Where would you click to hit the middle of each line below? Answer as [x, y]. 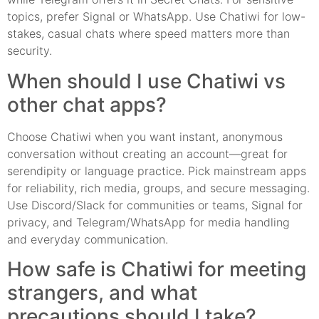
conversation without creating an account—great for [147, 153]
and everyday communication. [88, 239]
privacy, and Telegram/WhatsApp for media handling [148, 222]
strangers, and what [102, 293]
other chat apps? [87, 104]
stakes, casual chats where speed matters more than [148, 34]
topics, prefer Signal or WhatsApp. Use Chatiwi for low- [156, 17]
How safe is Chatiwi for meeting [157, 270]
